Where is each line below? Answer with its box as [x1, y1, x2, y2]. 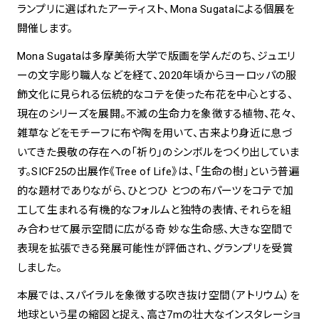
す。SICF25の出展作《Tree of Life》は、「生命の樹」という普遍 [16, 164, 300, 178]
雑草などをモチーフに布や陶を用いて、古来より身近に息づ [16, 126, 292, 140]
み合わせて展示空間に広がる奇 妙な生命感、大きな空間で [16, 222, 293, 236]
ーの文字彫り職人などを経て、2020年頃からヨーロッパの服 [16, 68, 297, 82]
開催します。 [16, 21, 73, 35]
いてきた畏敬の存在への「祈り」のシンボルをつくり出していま [16, 145, 300, 159]
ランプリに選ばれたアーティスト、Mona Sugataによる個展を [16, 2, 296, 16]
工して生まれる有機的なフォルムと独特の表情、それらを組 [16, 203, 291, 216]
